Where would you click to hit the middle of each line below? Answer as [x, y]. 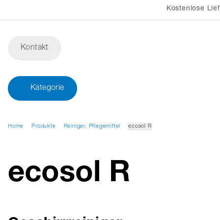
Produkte [44, 126]
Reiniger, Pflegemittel [92, 126]
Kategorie [47, 88]
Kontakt [35, 48]
